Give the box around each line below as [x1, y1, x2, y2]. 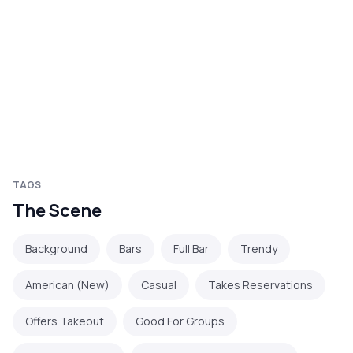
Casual [141, 277, 176, 293]
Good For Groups [136, 314, 225, 329]
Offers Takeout [25, 314, 104, 329]
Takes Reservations [208, 277, 313, 293]
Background [25, 241, 87, 257]
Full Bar [173, 241, 209, 257]
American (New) [25, 277, 110, 293]
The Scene [13, 199, 102, 223]
